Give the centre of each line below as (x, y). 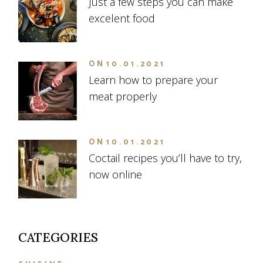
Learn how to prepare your (154, 80)
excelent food (122, 18)
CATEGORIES (58, 238)
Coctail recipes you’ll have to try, (166, 158)
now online (116, 175)
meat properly (123, 97)
